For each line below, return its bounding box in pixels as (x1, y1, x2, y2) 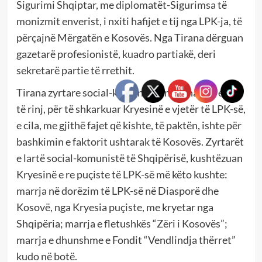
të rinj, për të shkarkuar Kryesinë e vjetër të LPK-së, (16, 102, 246, 115)
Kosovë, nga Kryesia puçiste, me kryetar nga (16, 200, 213, 213)
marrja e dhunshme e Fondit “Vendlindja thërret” (16, 233, 236, 246)
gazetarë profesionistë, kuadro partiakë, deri (16, 47, 216, 60)
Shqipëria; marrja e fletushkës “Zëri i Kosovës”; (16, 216, 227, 230)
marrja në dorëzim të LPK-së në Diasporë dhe (16, 184, 219, 197)
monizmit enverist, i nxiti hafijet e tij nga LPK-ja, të (16, 14, 242, 27)
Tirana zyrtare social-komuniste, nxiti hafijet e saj (16, 85, 238, 99)
